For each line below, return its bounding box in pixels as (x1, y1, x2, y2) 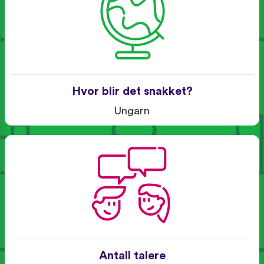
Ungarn (114, 105, 150, 117)
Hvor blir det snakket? (71, 85, 193, 97)
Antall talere (98, 249, 166, 262)
